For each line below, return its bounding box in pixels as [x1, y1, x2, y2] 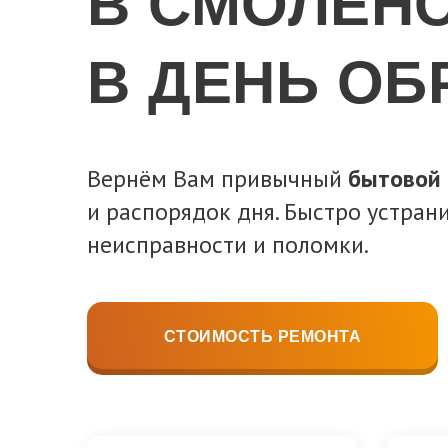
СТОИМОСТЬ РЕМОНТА [163, 328, 362, 346]
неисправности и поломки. [87, 229, 369, 261]
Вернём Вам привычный [87, 163, 348, 195]
